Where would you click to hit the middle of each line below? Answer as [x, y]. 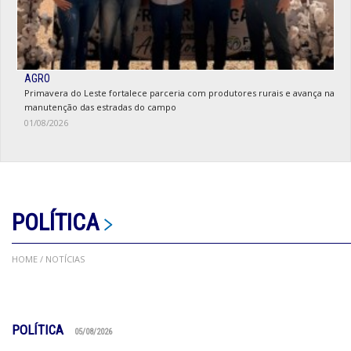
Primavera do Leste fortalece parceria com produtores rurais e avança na [179, 93]
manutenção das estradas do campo [100, 107]
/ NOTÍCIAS [61, 259]
